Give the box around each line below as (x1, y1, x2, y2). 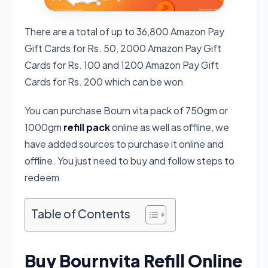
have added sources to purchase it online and (25, 137, 224, 150)
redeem (25, 170, 59, 184)
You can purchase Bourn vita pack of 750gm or (25, 103, 228, 117)
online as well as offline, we (110, 120, 229, 133)
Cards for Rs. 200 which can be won (25, 75, 183, 88)
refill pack (63, 120, 110, 133)
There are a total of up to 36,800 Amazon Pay (25, 25, 224, 38)
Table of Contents (31, 206, 130, 221)
